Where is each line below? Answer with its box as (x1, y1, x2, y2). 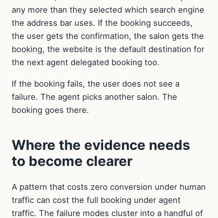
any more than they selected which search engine (12, 4, 204, 15)
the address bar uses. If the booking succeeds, (12, 18, 193, 28)
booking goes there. (12, 105, 89, 115)
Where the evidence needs (12, 136, 190, 153)
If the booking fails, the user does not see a (12, 78, 180, 89)
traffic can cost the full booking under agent (12, 195, 181, 205)
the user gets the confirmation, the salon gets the (12, 31, 204, 41)
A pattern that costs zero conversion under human (12, 182, 206, 192)
